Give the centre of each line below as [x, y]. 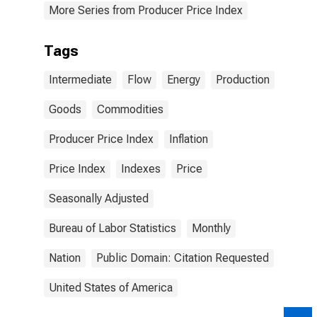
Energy [184, 80]
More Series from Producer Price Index [146, 10]
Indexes [141, 169]
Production [243, 80]
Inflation [189, 139]
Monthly [211, 228]
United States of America [111, 288]
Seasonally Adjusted [99, 198]
